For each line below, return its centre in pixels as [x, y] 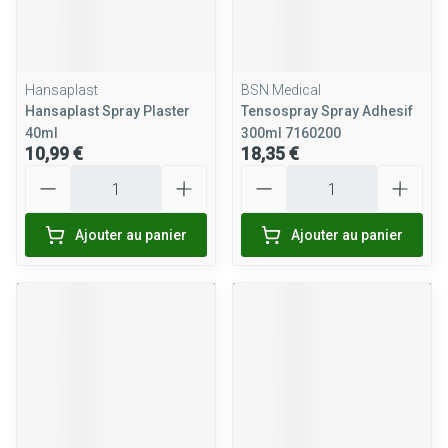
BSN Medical [281, 90]
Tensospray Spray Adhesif [327, 111]
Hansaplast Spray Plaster [107, 111]
